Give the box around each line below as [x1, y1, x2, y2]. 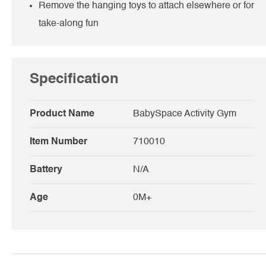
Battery [30, 164, 62, 175]
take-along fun [39, 18, 99, 28]
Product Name [30, 109, 94, 119]
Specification [30, 72, 119, 87]
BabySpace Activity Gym [133, 109, 236, 119]
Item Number [30, 137, 87, 147]
